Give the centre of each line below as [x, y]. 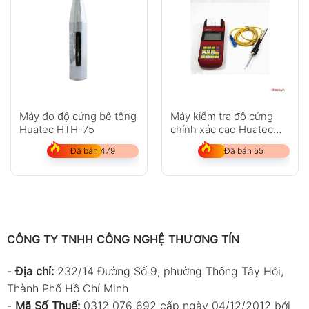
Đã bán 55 [244, 151]
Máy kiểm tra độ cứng [221, 117]
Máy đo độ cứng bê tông [78, 117]
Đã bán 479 [93, 151]
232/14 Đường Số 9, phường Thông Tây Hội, [170, 271]
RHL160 [188, 143]
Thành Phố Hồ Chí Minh [67, 288]
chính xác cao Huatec [221, 130]
